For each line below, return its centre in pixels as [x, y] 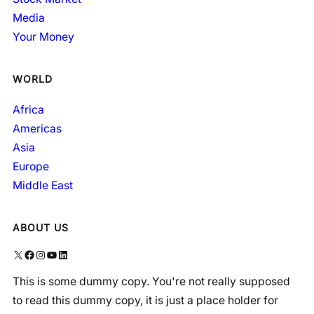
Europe [31, 167]
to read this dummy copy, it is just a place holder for [145, 300]
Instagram [39, 254]
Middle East [43, 186]
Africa [28, 110]
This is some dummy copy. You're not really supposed [151, 281]
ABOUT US [41, 228]
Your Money [43, 36]
